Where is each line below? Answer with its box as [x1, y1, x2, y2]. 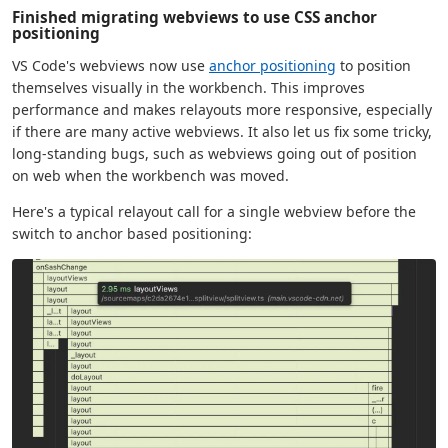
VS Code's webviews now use [12, 55, 209, 75]
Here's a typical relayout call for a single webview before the [12, 201, 416, 221]
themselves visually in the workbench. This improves [12, 77, 365, 97]
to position [336, 55, 411, 75]
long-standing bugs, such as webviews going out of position [12, 143, 417, 163]
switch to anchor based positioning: [12, 223, 252, 243]
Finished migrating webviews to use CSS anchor [12, 6, 377, 27]
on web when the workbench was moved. [12, 165, 289, 185]
